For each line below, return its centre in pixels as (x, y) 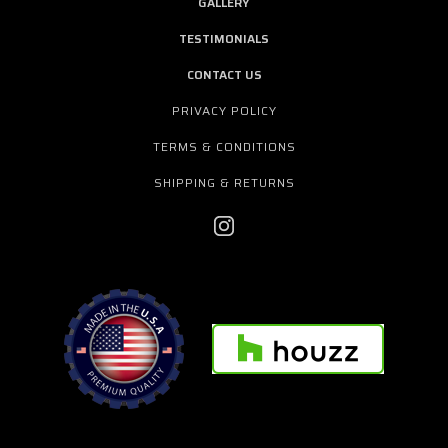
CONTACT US (224, 74)
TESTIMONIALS (224, 38)
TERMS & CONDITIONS (224, 146)
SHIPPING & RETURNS (224, 182)
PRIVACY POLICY (224, 110)
